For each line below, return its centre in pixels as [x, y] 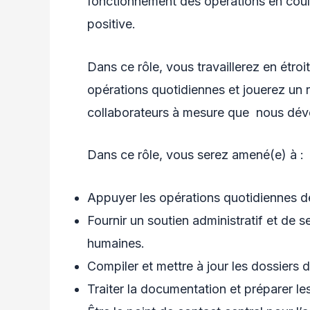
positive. [111, 24]
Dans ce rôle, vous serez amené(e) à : [195, 155]
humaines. [116, 244]
